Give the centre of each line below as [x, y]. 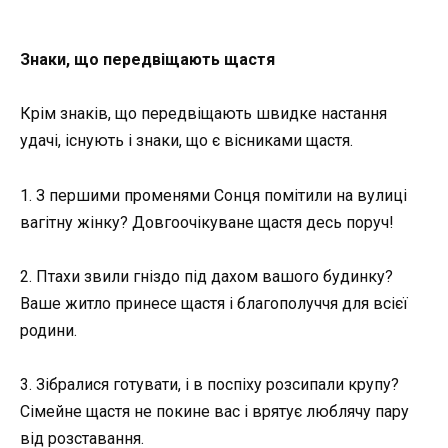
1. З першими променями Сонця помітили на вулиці [213, 195]
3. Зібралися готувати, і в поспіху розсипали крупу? [209, 384]
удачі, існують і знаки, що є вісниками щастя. [186, 141]
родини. [48, 330]
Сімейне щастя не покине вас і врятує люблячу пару [214, 411]
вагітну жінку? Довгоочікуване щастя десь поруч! [207, 222]
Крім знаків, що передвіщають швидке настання [203, 114]
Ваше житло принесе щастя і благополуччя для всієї [214, 303]
